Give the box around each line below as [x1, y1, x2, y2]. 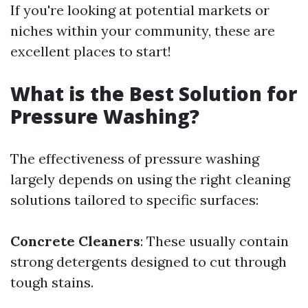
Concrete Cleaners [10, 232, 140, 250]
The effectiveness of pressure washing [10, 150, 259, 167]
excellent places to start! [10, 43, 171, 60]
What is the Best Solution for [10, 80, 297, 107]
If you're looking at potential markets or [10, 1, 269, 19]
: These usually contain [140, 232, 289, 250]
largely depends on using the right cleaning [10, 170, 290, 188]
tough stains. [10, 274, 93, 291]
